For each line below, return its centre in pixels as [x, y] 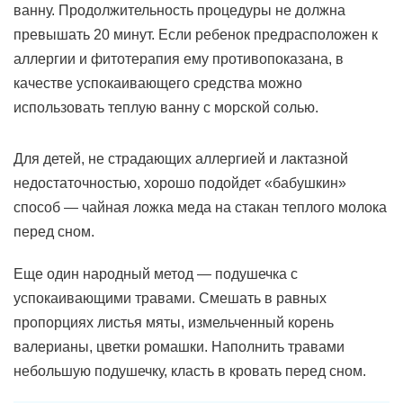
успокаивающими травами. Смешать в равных [170, 298]
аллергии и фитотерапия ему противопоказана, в [179, 59]
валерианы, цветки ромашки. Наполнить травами [179, 347]
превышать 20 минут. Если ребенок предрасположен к [196, 35]
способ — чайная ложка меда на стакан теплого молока [200, 207]
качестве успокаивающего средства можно [158, 83]
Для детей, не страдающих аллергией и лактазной [181, 159]
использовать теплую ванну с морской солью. [166, 107]
